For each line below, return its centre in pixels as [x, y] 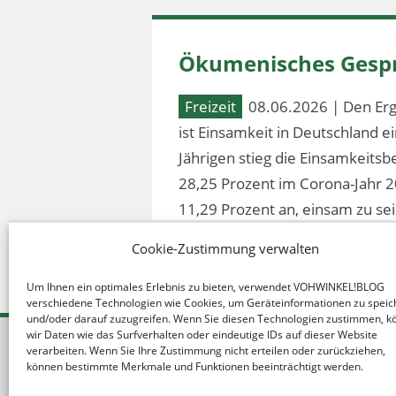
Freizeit [210, 106]
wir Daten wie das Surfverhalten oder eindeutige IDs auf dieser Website [202, 335]
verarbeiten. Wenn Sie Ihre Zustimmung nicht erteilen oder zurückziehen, [206, 350]
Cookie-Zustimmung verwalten [225, 248]
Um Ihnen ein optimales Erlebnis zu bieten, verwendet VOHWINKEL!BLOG [206, 287]
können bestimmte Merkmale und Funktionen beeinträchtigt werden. [195, 366]
